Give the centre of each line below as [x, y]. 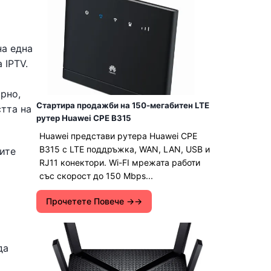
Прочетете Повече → [90, 201]
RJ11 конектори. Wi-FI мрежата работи [120, 162]
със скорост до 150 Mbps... [96, 176]
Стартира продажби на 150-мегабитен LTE [123, 105]
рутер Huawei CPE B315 [84, 118]
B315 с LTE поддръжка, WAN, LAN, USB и [125, 149]
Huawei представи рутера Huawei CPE [118, 136]
